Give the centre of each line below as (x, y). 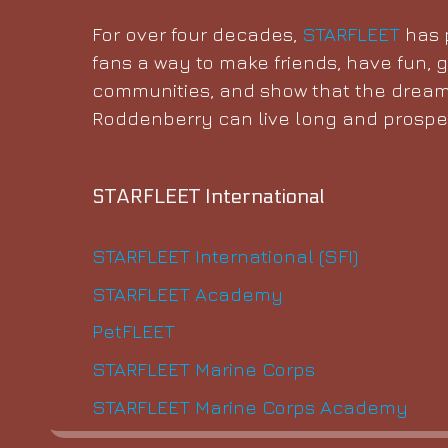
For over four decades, (197, 34)
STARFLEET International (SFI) (225, 256)
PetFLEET (133, 331)
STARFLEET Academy (187, 293)
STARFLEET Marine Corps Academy (250, 406)
